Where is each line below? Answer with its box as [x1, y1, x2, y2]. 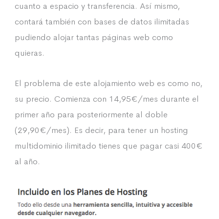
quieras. [15, 47, 44, 58]
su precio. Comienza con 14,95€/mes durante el [15, 93, 199, 104]
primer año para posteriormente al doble [15, 109, 168, 120]
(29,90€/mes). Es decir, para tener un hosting [15, 124, 188, 135]
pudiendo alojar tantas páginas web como [15, 31, 173, 43]
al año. [15, 155, 40, 167]
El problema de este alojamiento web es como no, [15, 77, 202, 88]
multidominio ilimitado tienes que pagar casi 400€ [15, 140, 203, 151]
